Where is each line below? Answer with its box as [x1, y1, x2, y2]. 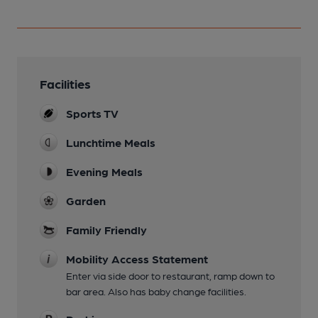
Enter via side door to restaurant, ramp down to [66, 269, 275, 281]
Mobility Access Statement [66, 251, 208, 265]
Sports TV [66, 106, 119, 120]
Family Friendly [66, 222, 147, 236]
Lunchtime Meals [66, 135, 155, 149]
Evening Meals [66, 164, 143, 178]
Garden [66, 193, 106, 207]
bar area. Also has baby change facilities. [66, 285, 246, 297]
